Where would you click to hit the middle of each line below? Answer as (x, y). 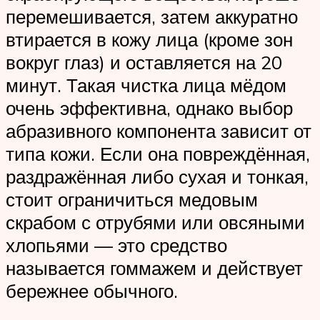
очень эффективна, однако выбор (149, 108)
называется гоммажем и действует (154, 268)
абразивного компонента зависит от (159, 131)
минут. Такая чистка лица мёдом (146, 85)
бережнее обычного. (92, 291)
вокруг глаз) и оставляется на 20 (144, 62)
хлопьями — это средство (116, 245)
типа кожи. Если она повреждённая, (158, 154)
